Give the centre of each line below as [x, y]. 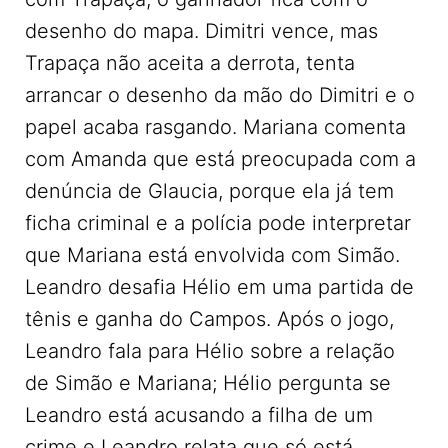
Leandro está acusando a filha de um [199, 415]
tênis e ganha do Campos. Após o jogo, [209, 319]
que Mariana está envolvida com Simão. [212, 255]
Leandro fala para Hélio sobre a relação [210, 351]
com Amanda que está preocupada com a [220, 159]
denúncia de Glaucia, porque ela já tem [209, 191]
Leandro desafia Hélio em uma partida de [219, 287]
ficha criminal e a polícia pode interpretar [218, 223]
